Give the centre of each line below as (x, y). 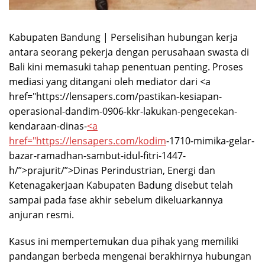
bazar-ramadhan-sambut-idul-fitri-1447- (97, 156)
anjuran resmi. (41, 215)
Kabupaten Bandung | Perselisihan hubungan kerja (123, 38)
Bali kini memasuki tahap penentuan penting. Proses (126, 67)
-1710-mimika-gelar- (210, 141)
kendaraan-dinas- (48, 126)
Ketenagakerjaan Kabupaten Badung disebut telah (121, 185)
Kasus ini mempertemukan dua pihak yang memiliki (124, 242)
